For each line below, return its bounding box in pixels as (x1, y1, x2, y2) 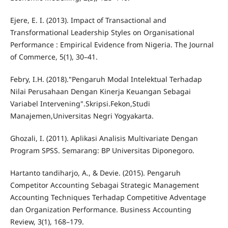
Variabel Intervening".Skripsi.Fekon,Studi (10, 98, 150, 108)
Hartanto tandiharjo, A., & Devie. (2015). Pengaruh (10, 167, 181, 178)
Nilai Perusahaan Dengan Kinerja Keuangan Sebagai (10, 86, 191, 96)
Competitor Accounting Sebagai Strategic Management (10, 180, 199, 190)
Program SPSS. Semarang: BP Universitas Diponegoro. (10, 145, 194, 155)
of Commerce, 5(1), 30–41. (10, 51, 98, 62)
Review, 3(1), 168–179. (10, 216, 84, 226)
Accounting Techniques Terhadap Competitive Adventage (10, 192, 206, 202)
